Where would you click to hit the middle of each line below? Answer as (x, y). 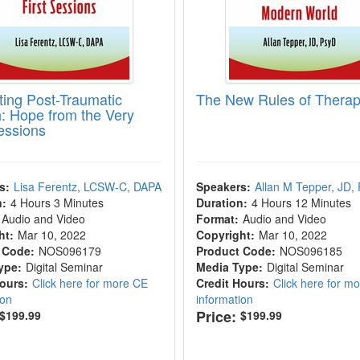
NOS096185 (311, 251)
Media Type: (229, 267)
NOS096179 (70, 251)
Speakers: (223, 186)
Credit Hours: (232, 283)
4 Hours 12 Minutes (301, 202)
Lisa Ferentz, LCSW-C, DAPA (88, 186)
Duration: (221, 202)
